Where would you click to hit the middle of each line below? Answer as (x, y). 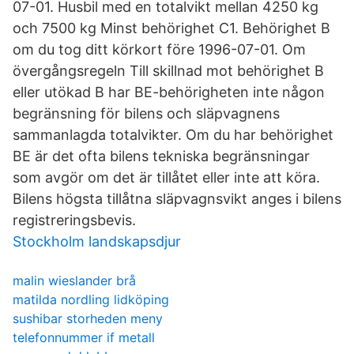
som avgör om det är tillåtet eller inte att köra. (166, 177)
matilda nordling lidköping (91, 299)
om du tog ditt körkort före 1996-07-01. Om (159, 49)
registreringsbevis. (74, 220)
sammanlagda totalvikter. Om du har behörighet (173, 135)
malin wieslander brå (74, 281)
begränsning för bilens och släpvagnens (146, 113)
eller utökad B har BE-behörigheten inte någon (169, 92)
